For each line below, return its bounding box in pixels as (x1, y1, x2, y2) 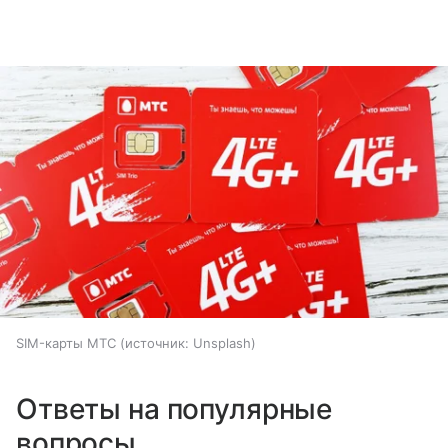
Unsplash (193, 335, 251, 352)
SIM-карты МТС (16, 335, 116, 352)
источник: (125, 335, 189, 352)
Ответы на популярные (16, 392, 333, 427)
